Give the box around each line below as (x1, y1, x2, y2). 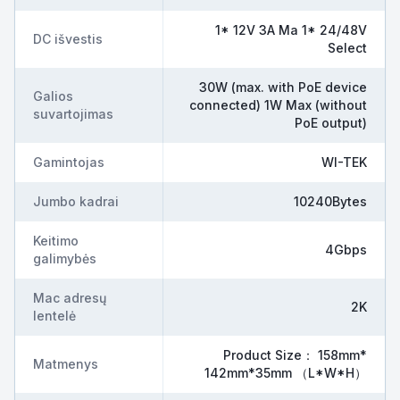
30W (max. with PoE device (199, 79, 367, 95)
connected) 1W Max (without (189, 97, 367, 112)
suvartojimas (33, 106, 113, 121)
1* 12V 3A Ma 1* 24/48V (215, 22, 367, 37)
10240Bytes (294, 194, 367, 209)
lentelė (33, 308, 76, 323)
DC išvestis (33, 31, 103, 46)
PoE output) (295, 115, 367, 130)
